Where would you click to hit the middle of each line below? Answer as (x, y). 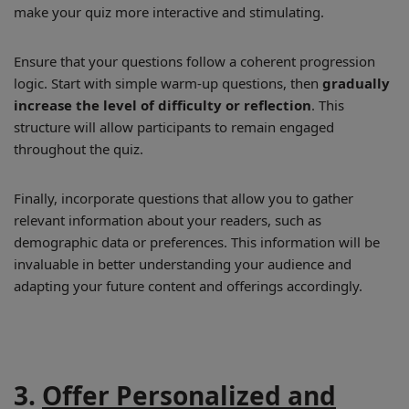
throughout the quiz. (79, 149)
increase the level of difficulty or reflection (163, 105)
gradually (356, 83)
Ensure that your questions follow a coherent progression (194, 61)
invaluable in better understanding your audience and (183, 264)
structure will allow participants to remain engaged (174, 127)
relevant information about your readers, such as (168, 220)
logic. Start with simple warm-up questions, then (168, 83)
